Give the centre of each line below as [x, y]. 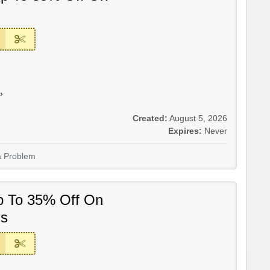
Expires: [185, 131]
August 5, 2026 [198, 119]
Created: [150, 119]
